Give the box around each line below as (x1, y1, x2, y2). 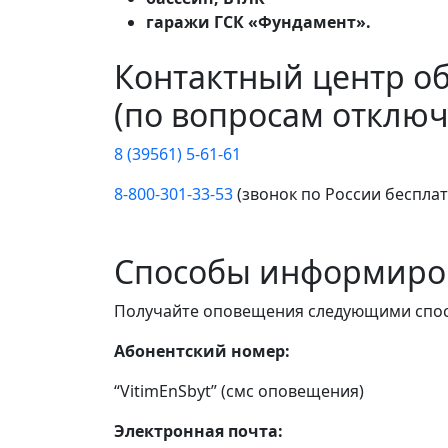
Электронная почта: (114, 420, 283, 443)
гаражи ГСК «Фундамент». (146, 11, 371, 34)
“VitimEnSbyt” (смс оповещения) (114, 380, 364, 403)
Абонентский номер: (114, 340, 290, 363)
